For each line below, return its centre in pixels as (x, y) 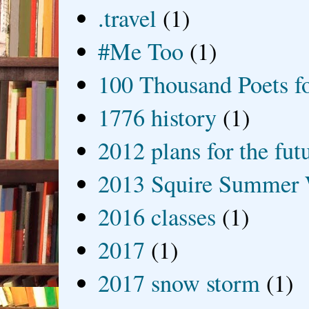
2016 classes (157, 216)
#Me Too (141, 51)
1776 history (158, 117)
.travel (128, 18)
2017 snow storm (179, 282)
